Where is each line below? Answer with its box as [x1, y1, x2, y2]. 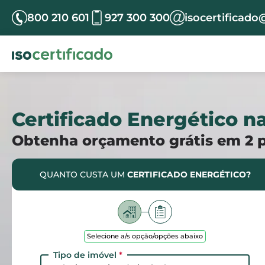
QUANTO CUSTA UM [39, 169, 127, 180]
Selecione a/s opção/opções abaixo [87, 231, 203, 240]
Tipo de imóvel [53, 250, 119, 260]
